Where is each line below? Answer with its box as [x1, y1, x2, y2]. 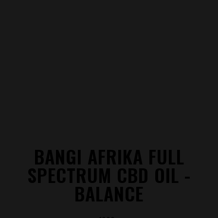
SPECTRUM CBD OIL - [27, 161, 191, 188]
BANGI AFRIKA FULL [34, 143, 184, 170]
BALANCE [74, 180, 144, 207]
